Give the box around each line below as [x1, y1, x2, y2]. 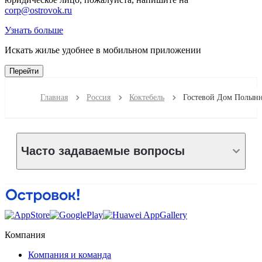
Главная [40, 92, 68, 102]
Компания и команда [28, 249, 111, 260]
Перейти [9, 66, 39, 75]
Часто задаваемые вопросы [21, 144, 185, 158]
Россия [87, 92, 111, 102]
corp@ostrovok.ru [5, 5, 72, 15]
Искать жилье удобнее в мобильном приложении [5, 44, 201, 55]
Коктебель [129, 92, 164, 102]
